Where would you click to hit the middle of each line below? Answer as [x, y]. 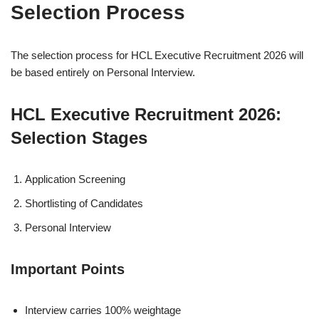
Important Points [68, 269]
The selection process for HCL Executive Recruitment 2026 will [157, 55]
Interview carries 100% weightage [103, 310]
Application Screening [75, 179]
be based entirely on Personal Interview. [103, 72]
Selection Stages [79, 138]
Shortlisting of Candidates [84, 203]
